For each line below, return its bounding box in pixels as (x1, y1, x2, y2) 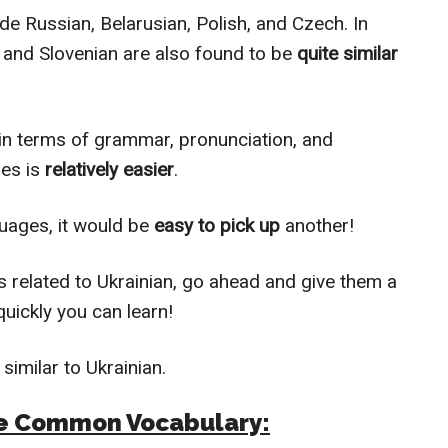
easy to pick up (149, 214, 280, 237)
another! (280, 214, 354, 237)
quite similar (292, 42, 398, 65)
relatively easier (45, 158, 174, 181)
